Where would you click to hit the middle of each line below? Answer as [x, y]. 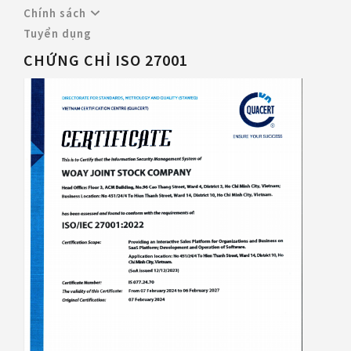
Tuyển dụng [58, 34]
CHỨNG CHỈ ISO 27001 [106, 60]
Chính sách [55, 13]
